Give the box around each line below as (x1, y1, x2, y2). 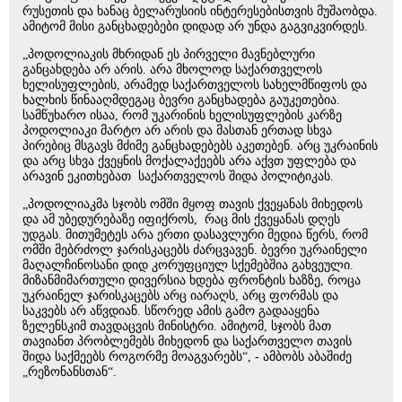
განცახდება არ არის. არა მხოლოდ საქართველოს (22, 63, 322, 76)
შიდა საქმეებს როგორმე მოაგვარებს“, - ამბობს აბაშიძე (22, 350, 352, 363)
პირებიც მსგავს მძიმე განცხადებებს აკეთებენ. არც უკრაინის (22, 139, 378, 153)
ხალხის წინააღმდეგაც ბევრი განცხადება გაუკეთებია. (22, 93, 340, 107)
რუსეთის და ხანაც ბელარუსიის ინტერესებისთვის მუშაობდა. (22, 4, 378, 18)
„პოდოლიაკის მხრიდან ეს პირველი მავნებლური (22, 48, 315, 61)
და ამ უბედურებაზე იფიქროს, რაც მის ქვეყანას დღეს (22, 213, 340, 226)
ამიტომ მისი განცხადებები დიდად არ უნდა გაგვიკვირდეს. (22, 20, 375, 33)
